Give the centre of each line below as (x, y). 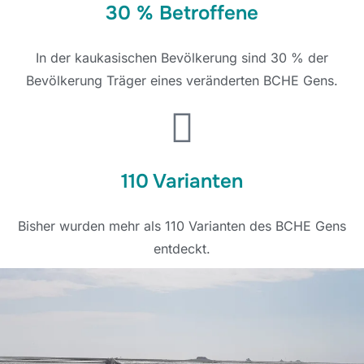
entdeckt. (182, 249)
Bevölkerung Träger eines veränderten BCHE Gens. (182, 80)
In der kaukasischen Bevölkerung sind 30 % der (182, 58)
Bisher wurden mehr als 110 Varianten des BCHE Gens (182, 226)
